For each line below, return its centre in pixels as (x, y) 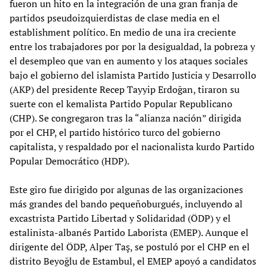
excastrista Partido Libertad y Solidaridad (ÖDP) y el (120, 218)
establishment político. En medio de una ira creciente (123, 32)
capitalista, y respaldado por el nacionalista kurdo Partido (132, 146)
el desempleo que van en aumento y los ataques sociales (129, 60)
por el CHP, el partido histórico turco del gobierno (115, 132)
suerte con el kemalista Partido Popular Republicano (121, 103)
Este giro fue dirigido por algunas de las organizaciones (126, 189)
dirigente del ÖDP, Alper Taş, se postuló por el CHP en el (130, 246)
